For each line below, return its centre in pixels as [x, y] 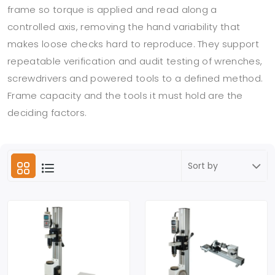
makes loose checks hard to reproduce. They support [134, 44]
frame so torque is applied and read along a [112, 10]
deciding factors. [47, 113]
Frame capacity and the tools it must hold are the [125, 95]
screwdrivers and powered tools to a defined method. [135, 78]
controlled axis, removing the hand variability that [124, 27]
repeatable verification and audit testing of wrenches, [135, 61]
